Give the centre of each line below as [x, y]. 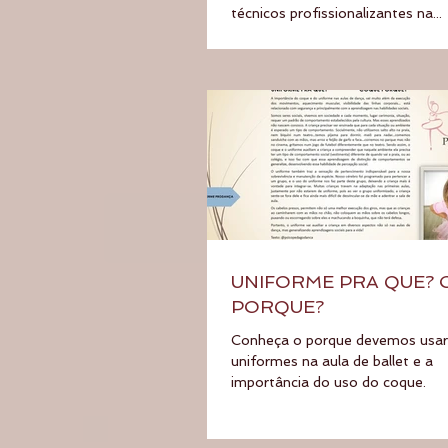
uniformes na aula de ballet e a [332, 360]
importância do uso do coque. [328, 381]
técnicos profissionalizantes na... [336, 12]
